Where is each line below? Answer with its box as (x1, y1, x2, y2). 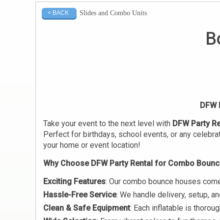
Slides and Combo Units (79, 9, 147, 17)
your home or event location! (43, 140, 142, 150)
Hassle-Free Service (43, 190, 116, 200)
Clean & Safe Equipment (43, 203, 130, 213)
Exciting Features (43, 177, 106, 187)
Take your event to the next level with (43, 119, 172, 129)
